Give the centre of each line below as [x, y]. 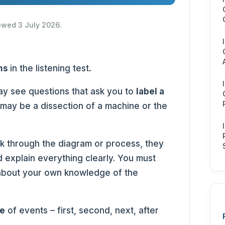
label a [150, 91]
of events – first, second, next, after [82, 210]
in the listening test [50, 68]
